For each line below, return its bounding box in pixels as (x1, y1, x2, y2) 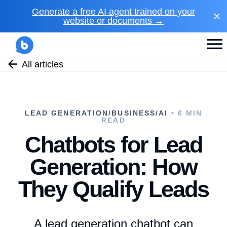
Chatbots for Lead (25, 132, 202, 158)
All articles (22, 59, 64, 69)
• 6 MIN (168, 109, 203, 117)
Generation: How (30, 154, 197, 180)
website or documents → (63, 16, 164, 26)
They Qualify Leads (18, 176, 209, 202)
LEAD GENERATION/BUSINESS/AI (24, 109, 168, 117)
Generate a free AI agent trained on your (32, 7, 195, 17)
